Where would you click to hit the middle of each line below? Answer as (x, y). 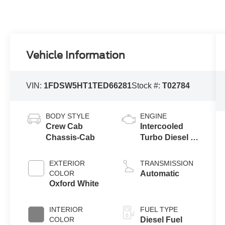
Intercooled (161, 126)
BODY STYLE (68, 116)
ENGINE (153, 116)
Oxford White (74, 183)
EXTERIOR (67, 163)
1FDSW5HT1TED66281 (88, 85)
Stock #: (147, 85)
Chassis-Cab (71, 137)
